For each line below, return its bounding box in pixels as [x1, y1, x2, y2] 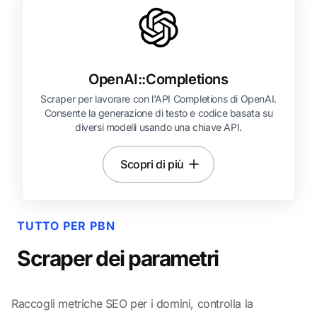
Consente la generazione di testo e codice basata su [44, 107, 273, 119]
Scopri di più [120, 157, 184, 171]
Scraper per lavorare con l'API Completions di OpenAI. [40, 93, 277, 105]
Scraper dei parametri [17, 246, 219, 271]
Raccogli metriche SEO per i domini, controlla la [11, 296, 253, 311]
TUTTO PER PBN [17, 219, 115, 233]
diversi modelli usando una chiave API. [75, 121, 242, 133]
